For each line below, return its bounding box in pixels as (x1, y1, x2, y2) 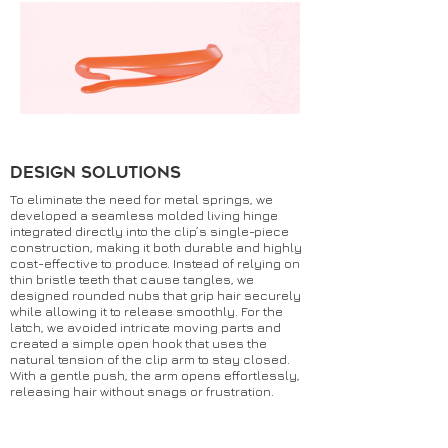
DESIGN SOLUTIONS (10, 163, 181, 182)
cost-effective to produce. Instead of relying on (10, 255, 300, 271)
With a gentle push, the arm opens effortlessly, (10, 367, 300, 383)
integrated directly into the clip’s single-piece (10, 223, 289, 239)
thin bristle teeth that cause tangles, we (10, 271, 254, 287)
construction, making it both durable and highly (10, 239, 302, 255)
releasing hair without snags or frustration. (10, 383, 274, 399)
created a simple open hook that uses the (10, 335, 267, 351)
